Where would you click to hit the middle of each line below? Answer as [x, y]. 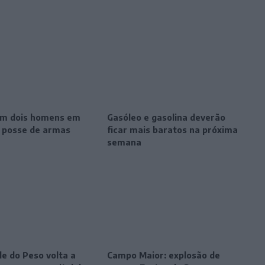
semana [125, 142]
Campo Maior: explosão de [164, 256]
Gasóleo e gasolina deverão [167, 117]
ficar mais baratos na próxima [173, 130]
